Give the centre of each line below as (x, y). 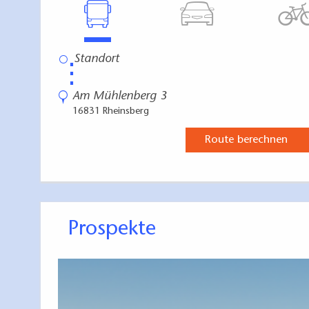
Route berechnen (246, 140)
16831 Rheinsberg (111, 111)
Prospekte (117, 229)
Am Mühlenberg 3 (120, 96)
